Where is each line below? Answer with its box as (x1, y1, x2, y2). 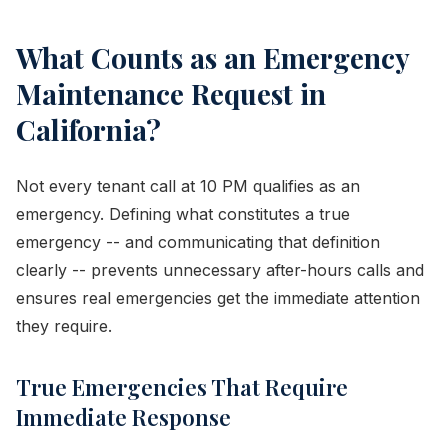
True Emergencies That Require (16, 372, 348, 402)
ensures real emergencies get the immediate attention (16, 288, 420, 308)
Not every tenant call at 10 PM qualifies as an (16, 176, 360, 196)
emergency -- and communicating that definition (16, 232, 380, 252)
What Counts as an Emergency (16, 39, 409, 76)
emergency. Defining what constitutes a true (16, 204, 350, 224)
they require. (16, 316, 112, 336)
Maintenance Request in (16, 75, 326, 112)
